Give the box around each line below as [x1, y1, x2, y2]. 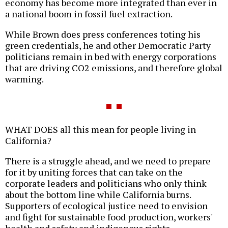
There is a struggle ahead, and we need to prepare [5, 154, 211, 167]
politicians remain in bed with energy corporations [5, 50, 216, 63]
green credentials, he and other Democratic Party [5, 39, 211, 51]
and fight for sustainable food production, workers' [5, 210, 212, 223]
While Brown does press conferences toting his [5, 27, 201, 40]
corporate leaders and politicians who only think [5, 177, 207, 189]
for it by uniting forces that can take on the [5, 165, 183, 178]
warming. [5, 72, 44, 85]
